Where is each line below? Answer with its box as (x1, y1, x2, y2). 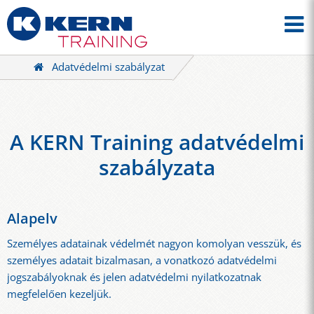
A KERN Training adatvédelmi (10, 128, 304, 157)
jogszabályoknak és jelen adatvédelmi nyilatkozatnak (7, 269, 261, 285)
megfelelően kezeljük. (7, 286, 111, 301)
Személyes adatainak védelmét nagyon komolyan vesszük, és (7, 235, 301, 251)
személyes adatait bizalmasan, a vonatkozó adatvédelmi (7, 252, 277, 268)
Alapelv (7, 208, 57, 228)
